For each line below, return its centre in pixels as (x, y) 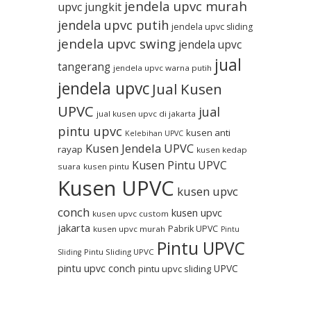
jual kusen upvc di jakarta (146, 114)
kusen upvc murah (129, 229)
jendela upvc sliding (212, 27)
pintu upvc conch (96, 269)
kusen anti (208, 133)
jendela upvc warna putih (162, 68)
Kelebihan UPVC (154, 134)
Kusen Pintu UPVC (179, 166)
